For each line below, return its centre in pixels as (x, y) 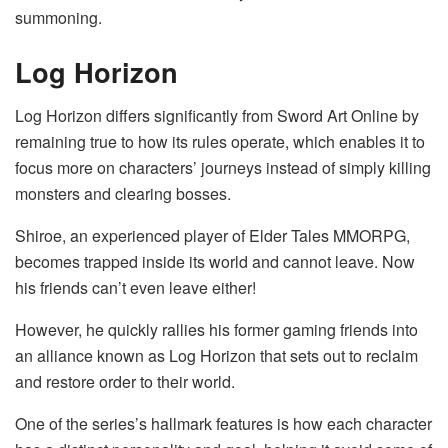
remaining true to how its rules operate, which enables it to (220, 142)
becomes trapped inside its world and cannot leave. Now (215, 262)
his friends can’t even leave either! (135, 288)
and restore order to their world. (125, 382)
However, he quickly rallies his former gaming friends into (216, 330)
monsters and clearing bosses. (123, 194)
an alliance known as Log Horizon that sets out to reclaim (216, 356)
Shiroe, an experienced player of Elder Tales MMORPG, (212, 236)
